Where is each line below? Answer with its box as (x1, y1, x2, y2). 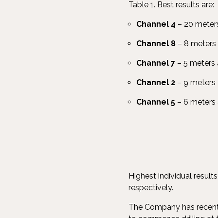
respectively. (128, 183, 173, 192)
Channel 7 (136, 58, 175, 68)
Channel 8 (136, 39, 176, 48)
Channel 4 (136, 19, 176, 29)
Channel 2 (136, 78, 175, 87)
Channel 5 (136, 97, 177, 107)
